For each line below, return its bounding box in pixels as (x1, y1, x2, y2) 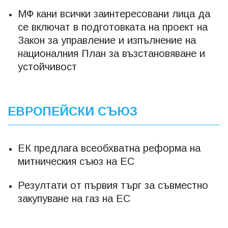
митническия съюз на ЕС (18, 156, 134, 167)
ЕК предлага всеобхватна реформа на (18, 142, 201, 154)
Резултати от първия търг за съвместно (18, 180, 208, 191)
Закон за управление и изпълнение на (18, 35, 196, 46)
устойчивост (18, 61, 77, 72)
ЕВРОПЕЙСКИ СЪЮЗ (8, 104, 137, 118)
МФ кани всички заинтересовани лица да (18, 8, 210, 19)
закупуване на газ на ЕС (18, 193, 130, 204)
